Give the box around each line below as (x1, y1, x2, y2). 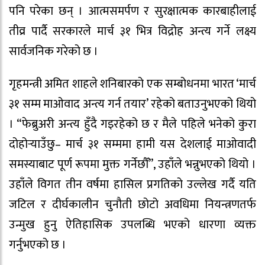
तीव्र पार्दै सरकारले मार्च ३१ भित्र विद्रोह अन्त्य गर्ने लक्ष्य (9, 21, 256, 41)
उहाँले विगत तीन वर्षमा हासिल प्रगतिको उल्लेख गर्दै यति (9, 174, 256, 195)
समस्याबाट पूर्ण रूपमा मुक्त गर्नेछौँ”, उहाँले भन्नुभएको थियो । (9, 154, 256, 174)
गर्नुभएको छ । (9, 234, 66, 255)
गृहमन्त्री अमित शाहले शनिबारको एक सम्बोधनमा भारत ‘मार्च (9, 73, 256, 94)
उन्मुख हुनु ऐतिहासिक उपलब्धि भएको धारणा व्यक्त (9, 214, 256, 235)
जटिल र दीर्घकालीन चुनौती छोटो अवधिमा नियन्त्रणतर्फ (9, 194, 256, 215)
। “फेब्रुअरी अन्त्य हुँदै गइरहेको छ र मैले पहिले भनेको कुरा (9, 114, 256, 134)
